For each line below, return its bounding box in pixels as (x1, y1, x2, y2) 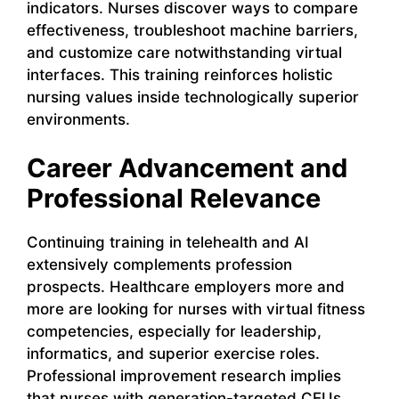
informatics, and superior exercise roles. (27, 345, 320, 363)
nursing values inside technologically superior (27, 87, 359, 106)
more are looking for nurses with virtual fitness (27, 300, 365, 319)
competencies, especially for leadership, (27, 322, 322, 341)
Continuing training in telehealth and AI (27, 233, 309, 252)
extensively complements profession (27, 256, 292, 274)
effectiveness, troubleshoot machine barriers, (27, 20, 358, 39)
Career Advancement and (27, 152, 347, 184)
